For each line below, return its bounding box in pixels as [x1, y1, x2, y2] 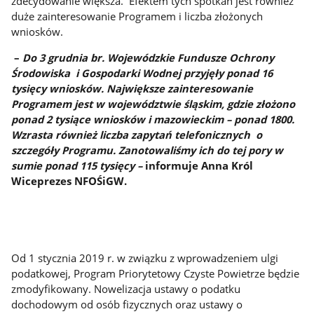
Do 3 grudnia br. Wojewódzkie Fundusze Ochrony [22, 50, 275, 64]
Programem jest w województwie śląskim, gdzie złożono [11, 96, 296, 111]
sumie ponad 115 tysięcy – [11, 158, 146, 172]
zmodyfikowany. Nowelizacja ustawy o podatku [11, 281, 241, 296]
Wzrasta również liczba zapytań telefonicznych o [11, 127, 263, 142]
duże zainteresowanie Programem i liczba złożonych [11, 8, 264, 23]
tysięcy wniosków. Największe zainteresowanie [11, 81, 254, 95]
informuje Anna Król [145, 158, 254, 172]
